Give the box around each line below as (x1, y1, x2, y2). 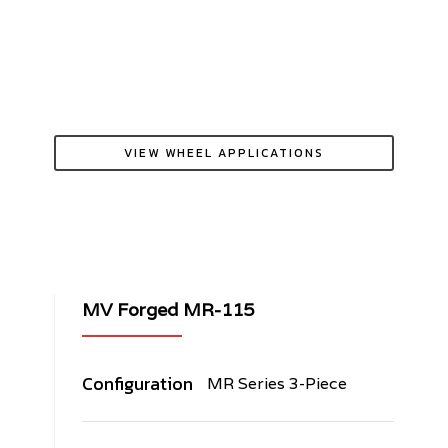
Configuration (81, 369, 193, 397)
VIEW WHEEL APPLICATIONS (123, 144, 324, 163)
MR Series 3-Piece (206, 372, 347, 394)
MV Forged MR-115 (81, 297, 254, 321)
